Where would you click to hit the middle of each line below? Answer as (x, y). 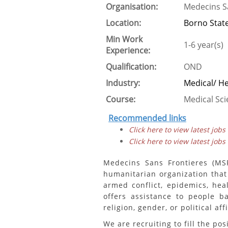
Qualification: (131, 67)
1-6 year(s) (204, 45)
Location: (123, 23)
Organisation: (132, 7)
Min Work (124, 39)
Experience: (128, 50)
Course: (121, 99)
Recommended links (147, 118)
